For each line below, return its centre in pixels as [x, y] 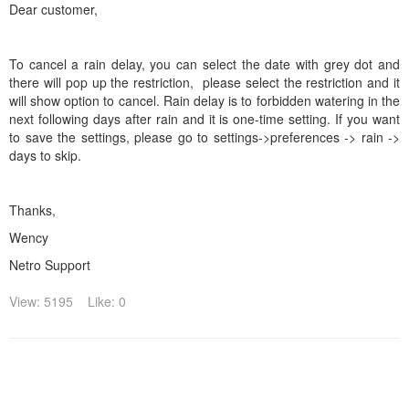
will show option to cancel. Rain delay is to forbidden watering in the [204, 100]
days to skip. [45, 155]
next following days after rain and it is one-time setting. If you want [204, 119]
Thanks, [32, 210]
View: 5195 [41, 301]
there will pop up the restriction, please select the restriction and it [204, 82]
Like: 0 [107, 301]
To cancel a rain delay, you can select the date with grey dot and [204, 64]
